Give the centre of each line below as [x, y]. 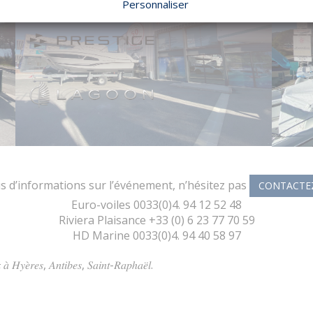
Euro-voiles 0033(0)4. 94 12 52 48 [156, 204]
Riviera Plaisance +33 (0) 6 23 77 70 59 [156, 220]
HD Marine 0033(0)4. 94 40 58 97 [156, 235]
